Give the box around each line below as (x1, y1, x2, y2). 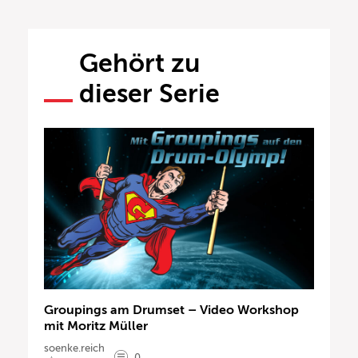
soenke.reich (44, 342, 105, 355)
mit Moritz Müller (44, 319, 148, 334)
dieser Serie (79, 78, 220, 108)
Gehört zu (79, 48, 200, 78)
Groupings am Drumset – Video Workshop (44, 303, 299, 318)
